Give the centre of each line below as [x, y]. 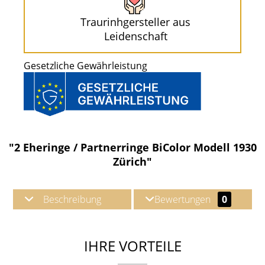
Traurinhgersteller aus [135, 22]
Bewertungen [184, 199]
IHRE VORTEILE [132, 245]
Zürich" [132, 161]
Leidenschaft [135, 36]
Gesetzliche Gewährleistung [85, 66]
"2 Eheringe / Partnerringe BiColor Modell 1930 [132, 147]
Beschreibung [72, 199]
